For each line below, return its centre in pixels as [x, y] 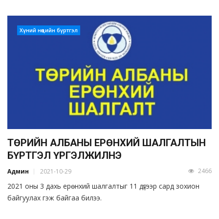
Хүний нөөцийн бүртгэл [49, 30]
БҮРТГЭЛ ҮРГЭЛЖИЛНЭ [65, 156]
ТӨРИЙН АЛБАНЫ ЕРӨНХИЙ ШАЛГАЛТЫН [107, 143]
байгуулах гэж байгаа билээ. [55, 198]
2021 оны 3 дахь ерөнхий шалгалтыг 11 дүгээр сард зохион [103, 186]
